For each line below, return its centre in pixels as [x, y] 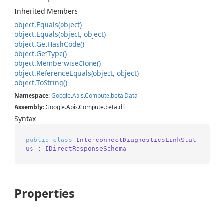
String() [55, 83]
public [37, 139]
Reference [53, 73]
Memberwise [57, 63]
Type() [57, 54]
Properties [45, 193]
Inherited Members [46, 11]
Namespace [31, 96]
